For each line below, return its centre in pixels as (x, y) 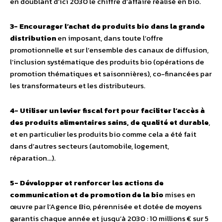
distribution (33, 38)
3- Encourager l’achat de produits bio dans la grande (107, 26)
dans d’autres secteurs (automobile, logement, (89, 146)
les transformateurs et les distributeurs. (78, 86)
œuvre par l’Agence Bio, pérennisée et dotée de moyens (106, 207)
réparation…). (33, 158)
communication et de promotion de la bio (87, 195)
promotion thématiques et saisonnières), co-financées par (111, 74)
